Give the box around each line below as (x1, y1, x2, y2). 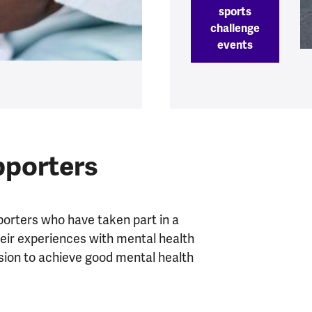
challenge (210, 22, 260, 36)
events (217, 38, 253, 53)
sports (219, 5, 251, 19)
